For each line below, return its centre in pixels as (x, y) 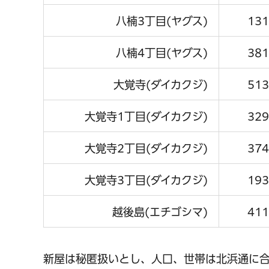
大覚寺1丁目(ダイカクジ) (146, 116)
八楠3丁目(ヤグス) (162, 21)
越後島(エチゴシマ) (160, 212)
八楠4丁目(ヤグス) (162, 53)
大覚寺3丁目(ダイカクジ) (146, 180)
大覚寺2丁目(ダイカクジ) (146, 148)
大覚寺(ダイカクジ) (161, 84)
